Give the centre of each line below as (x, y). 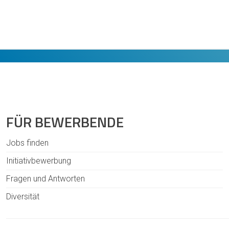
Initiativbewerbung (39, 161)
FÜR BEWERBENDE (65, 122)
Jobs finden (27, 143)
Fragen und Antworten (45, 179)
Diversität (23, 197)
